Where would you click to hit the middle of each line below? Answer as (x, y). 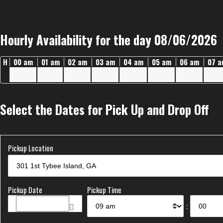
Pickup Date (25, 190)
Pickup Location (31, 148)
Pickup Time (104, 190)
